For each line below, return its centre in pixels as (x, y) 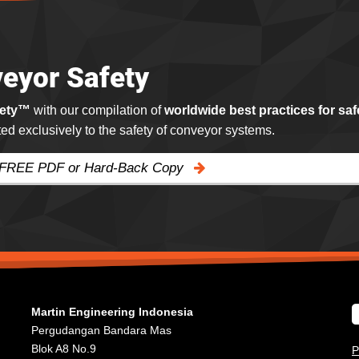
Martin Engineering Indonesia (112, 312)
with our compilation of (97, 111)
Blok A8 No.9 (64, 349)
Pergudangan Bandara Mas (101, 331)
